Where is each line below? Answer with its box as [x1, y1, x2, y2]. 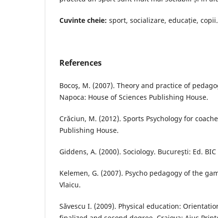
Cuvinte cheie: [59, 16, 107, 25]
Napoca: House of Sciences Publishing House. [59, 92, 208, 102]
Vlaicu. [59, 180, 81, 190]
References [59, 57, 102, 69]
